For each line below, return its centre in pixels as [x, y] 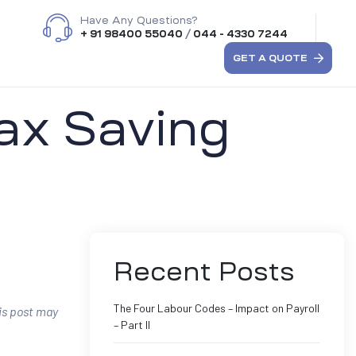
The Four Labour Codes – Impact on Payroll [217, 308]
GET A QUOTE [270, 58]
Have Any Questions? [138, 20]
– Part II [132, 325]
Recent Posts [204, 272]
